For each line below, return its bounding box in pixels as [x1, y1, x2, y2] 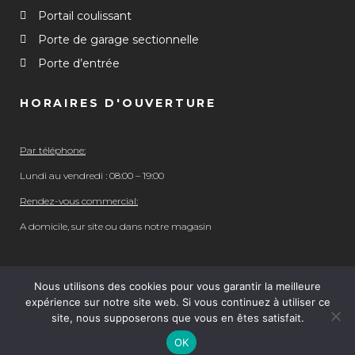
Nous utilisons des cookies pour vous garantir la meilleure [34, 280, 321, 292]
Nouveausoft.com [128, 328, 227, 342]
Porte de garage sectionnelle [37, 32, 199, 47]
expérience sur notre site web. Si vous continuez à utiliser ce [25, 296, 330, 308]
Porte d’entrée [37, 56, 120, 71]
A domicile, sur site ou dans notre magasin [20, 220, 212, 232]
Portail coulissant [37, 9, 132, 23]
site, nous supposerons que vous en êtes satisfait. [51, 311, 304, 324]
